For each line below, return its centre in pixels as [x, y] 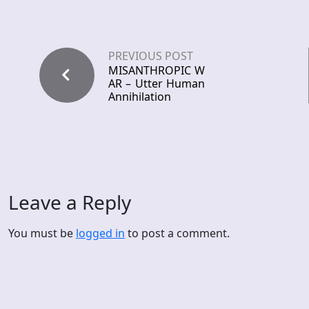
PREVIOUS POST [151, 56]
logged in [100, 233]
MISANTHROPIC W [157, 71]
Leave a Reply [70, 202]
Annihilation [140, 97]
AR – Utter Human [157, 84]
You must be [42, 233]
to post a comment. [177, 233]
